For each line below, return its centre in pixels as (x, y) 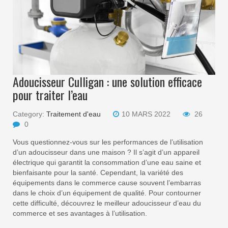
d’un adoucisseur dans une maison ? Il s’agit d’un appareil (106, 152)
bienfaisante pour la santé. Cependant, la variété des (98, 173)
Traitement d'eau (74, 114)
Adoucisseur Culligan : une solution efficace (107, 82)
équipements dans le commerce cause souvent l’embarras (107, 183)
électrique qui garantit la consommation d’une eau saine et (107, 163)
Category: (30, 114)
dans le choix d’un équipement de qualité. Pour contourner (107, 193)
